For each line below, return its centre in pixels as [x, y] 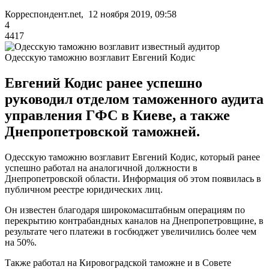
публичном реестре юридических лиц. [84, 189]
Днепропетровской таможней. [102, 131]
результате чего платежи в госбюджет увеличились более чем [131, 231]
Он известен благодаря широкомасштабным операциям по [125, 210]
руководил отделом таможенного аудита [134, 99]
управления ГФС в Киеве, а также [117, 115]
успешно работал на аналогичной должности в [101, 168]
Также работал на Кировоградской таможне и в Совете [118, 262]
